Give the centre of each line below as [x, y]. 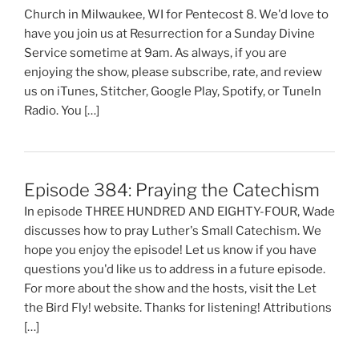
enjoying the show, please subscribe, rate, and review [173, 72]
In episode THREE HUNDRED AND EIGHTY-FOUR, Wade [179, 212]
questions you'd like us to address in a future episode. [176, 270]
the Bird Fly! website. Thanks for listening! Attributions [178, 308]
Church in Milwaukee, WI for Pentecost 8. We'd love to [176, 14]
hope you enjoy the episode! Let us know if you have [170, 250]
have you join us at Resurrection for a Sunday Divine [169, 33]
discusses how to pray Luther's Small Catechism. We [173, 231]
